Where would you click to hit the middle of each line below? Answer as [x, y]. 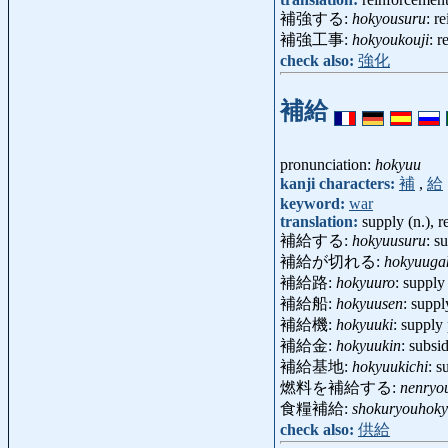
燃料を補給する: [340, 387]
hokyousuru [389, 18]
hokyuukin [368, 345]
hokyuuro [365, 282]
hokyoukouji [390, 39]
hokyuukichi [390, 366]
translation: [321, 221]
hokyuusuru [389, 240]
